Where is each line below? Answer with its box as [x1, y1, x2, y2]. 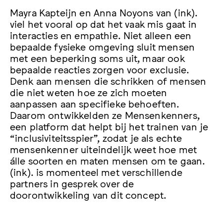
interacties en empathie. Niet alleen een [10, 29, 192, 41]
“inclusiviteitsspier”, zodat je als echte [10, 131, 182, 144]
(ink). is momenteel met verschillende [10, 166, 182, 178]
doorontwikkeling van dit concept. [10, 188, 167, 201]
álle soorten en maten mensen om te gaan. [10, 154, 206, 166]
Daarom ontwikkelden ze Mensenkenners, [10, 109, 200, 121]
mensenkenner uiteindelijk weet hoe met [10, 143, 197, 155]
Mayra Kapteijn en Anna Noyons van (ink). [10, 6, 198, 18]
